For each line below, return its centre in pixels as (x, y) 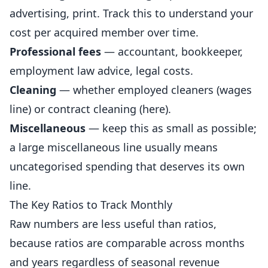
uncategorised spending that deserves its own (127, 166)
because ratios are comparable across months (127, 243)
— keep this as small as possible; (171, 128)
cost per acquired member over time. (104, 32)
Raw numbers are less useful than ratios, (113, 224)
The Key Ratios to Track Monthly (91, 205)
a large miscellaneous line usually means (114, 147)
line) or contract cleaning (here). (90, 109)
